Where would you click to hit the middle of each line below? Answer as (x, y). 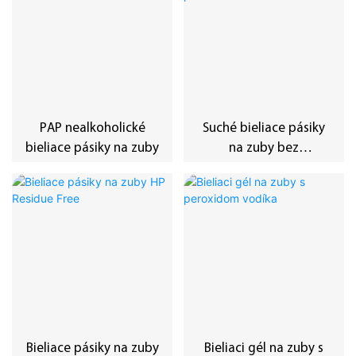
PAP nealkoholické (92, 129)
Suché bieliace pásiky (263, 129)
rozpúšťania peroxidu (263, 168)
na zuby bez (263, 149)
